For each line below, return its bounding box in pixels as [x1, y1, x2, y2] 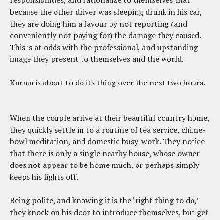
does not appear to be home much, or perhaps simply [10, 159, 199, 170]
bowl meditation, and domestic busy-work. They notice [10, 136, 205, 147]
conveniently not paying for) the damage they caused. [10, 29, 201, 41]
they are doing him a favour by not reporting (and [10, 18, 187, 29]
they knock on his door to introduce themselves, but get [10, 206, 209, 218]
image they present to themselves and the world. [10, 53, 193, 64]
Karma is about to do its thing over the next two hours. [10, 77, 205, 88]
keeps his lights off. [10, 171, 78, 182]
